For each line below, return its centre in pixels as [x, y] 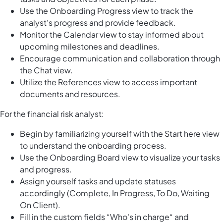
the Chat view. [46, 70]
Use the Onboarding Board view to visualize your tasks [120, 158]
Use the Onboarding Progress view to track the [107, 11]
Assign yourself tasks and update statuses [98, 181]
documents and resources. [70, 94]
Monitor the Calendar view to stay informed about [112, 35]
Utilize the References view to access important [109, 82]
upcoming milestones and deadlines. [90, 47]
